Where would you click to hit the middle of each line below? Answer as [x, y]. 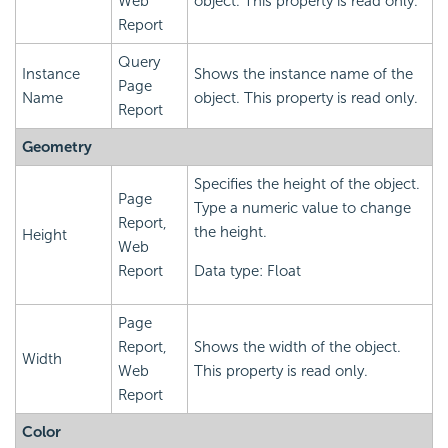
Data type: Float [247, 271]
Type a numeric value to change [302, 208]
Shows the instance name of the [303, 74]
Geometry [57, 147]
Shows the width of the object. [297, 347]
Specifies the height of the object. [307, 184]
